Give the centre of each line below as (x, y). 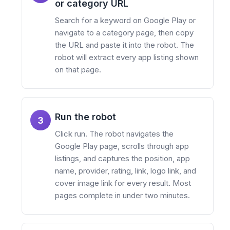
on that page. (78, 70)
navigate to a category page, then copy (124, 33)
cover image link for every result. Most (123, 183)
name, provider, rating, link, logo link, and (126, 171)
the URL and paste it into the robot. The (124, 45)
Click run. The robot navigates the (114, 134)
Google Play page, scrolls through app (122, 146)
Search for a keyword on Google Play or (125, 21)
